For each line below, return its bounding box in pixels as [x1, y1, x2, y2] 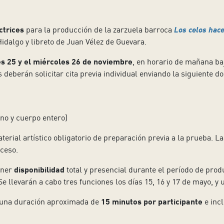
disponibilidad [13, 164, 64, 174]
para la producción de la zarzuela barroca [23, 24, 174, 35]
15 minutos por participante [100, 196, 202, 206]
